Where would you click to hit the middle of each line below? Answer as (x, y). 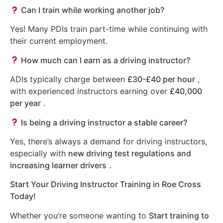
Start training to (179, 215)
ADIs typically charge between (69, 79)
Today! (23, 196)
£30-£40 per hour (161, 79)
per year (25, 103)
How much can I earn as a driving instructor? (105, 60)
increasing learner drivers (58, 166)
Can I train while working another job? (92, 10)
